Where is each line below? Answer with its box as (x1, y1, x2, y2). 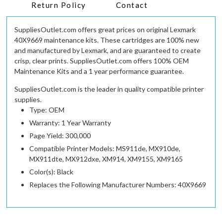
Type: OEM (29, 106, 65, 114)
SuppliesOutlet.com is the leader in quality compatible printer (14, 85, 204, 94)
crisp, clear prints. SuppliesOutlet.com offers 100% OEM (14, 56, 189, 65)
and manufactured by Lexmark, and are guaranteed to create (14, 46, 201, 55)
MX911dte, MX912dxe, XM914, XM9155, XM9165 (29, 155, 183, 164)
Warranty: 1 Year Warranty (29, 118, 111, 127)
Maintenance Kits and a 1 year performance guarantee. (14, 67, 184, 76)
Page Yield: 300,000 (29, 131, 91, 140)
